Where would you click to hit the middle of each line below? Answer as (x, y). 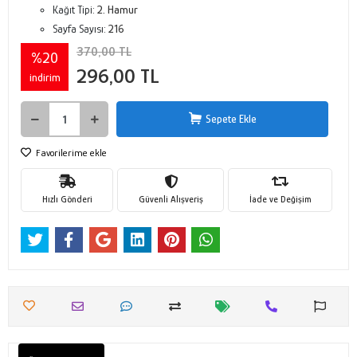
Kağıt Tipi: (75, 10)
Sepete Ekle (231, 119)
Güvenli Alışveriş (171, 199)
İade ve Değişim (280, 199)
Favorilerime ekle (70, 153)
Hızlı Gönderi (67, 199)
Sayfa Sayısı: (80, 29)
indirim (45, 77)
